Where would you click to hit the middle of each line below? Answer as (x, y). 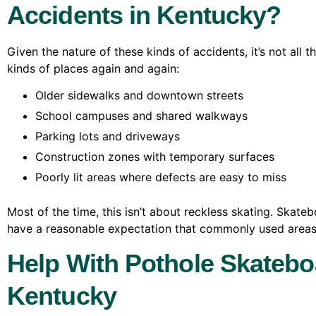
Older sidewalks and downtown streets (139, 96)
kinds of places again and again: (93, 68)
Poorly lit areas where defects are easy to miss (161, 177)
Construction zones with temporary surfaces (155, 157)
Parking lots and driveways (108, 136)
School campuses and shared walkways (141, 116)
